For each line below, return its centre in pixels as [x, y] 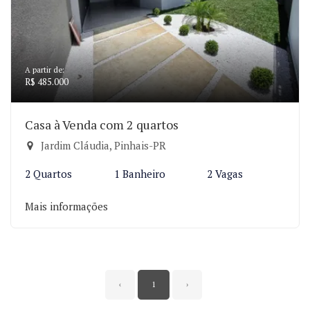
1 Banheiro [139, 174]
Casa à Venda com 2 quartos [102, 125]
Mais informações [66, 206]
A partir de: [45, 70]
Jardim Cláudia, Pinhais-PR [102, 145]
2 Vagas [225, 174]
